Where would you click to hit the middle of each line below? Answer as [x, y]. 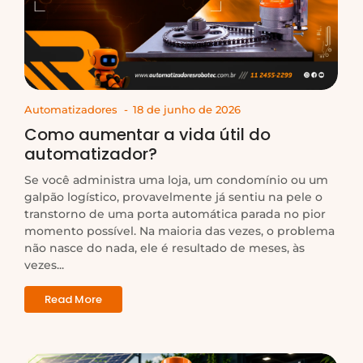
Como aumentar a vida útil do [147, 135]
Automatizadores [71, 110]
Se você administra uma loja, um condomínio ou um [176, 180]
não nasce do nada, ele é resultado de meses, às [164, 248]
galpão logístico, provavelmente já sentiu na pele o [173, 197]
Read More [73, 300]
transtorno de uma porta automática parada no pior [175, 214]
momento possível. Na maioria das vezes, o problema [179, 231]
